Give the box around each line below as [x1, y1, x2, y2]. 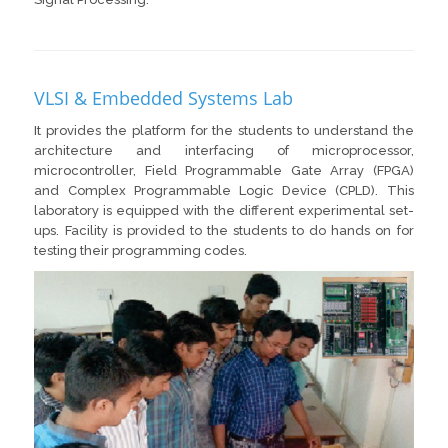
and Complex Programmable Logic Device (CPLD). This [34, 183, 414, 199]
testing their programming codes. [34, 243, 248, 259]
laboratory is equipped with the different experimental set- [34, 203, 414, 219]
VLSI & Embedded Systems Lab [34, 86, 294, 111]
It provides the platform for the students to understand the [34, 123, 414, 139]
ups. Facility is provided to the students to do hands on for [34, 223, 414, 239]
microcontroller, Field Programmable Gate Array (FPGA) [34, 163, 414, 179]
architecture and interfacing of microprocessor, [34, 143, 414, 159]
